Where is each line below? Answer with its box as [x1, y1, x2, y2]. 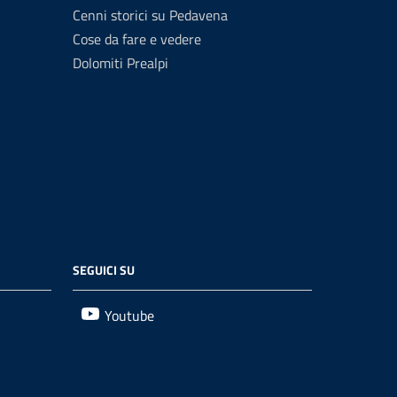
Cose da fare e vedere [73, 28, 201, 50]
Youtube [105, 305, 154, 326]
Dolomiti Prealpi [73, 52, 168, 74]
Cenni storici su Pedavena [73, 4, 228, 26]
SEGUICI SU [73, 261, 135, 279]
